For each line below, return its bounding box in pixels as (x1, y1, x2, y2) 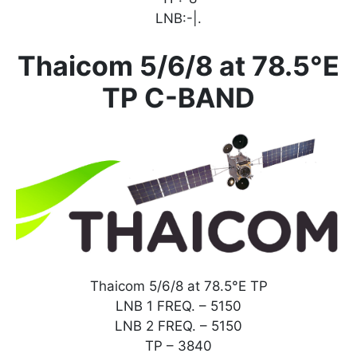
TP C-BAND (102, 81, 255, 115)
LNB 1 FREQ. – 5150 (116, 298, 241, 315)
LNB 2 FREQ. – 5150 (115, 318, 242, 335)
